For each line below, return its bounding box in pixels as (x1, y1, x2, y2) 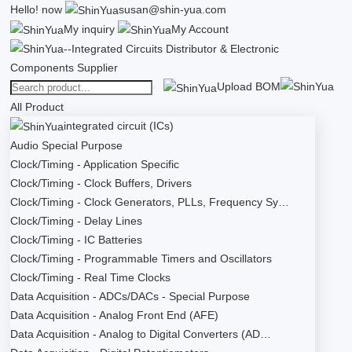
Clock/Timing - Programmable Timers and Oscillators (10, 251, 273, 265)
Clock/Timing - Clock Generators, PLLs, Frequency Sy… (10, 195, 290, 208)
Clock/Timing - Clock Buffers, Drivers (10, 176, 192, 189)
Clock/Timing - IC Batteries (10, 233, 143, 246)
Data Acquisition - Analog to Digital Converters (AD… (10, 327, 272, 340)
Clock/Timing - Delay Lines (10, 214, 143, 227)
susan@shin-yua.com (119, 3, 227, 16)
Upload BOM (216, 80, 280, 93)
